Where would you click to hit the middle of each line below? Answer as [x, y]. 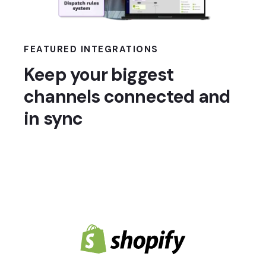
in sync [53, 119]
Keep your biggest [99, 75]
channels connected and [127, 97]
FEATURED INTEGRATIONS [91, 49]
